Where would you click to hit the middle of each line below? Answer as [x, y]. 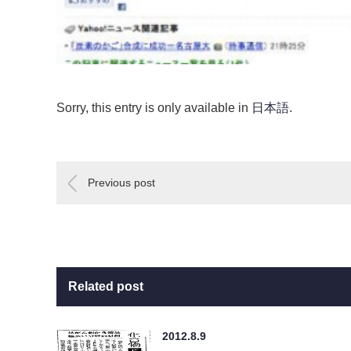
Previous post [121, 182]
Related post [106, 286]
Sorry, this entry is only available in [154, 107]
